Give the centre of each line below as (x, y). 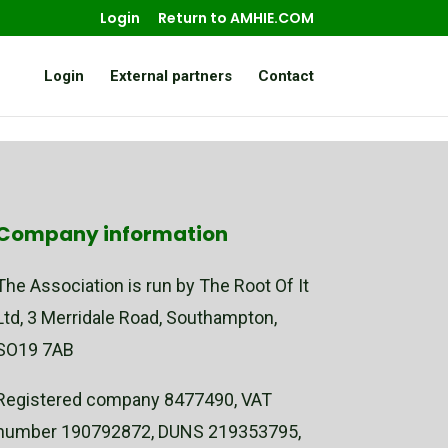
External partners (170, 76)
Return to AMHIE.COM (235, 17)
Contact (285, 76)
